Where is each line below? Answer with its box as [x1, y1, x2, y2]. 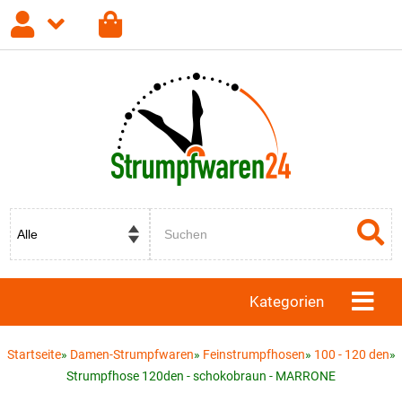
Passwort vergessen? [243, 127, 321, 135]
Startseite [6, 347, 61, 362]
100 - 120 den [313, 347, 389, 362]
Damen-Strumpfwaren [69, 347, 194, 362]
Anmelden [38, 124, 98, 137]
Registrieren [147, 124, 213, 137]
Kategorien [249, 293, 324, 310]
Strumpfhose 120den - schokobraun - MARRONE [66, 369, 336, 383]
